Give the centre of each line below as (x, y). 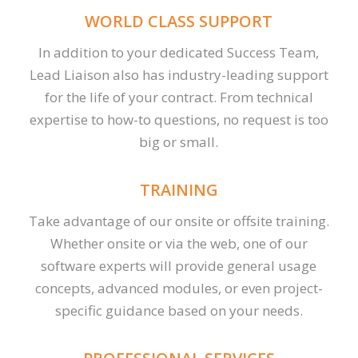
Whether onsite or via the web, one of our (179, 244)
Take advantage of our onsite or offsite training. (179, 221)
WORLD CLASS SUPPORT (179, 21)
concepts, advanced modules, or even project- (179, 288)
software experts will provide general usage (179, 266)
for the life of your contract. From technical (179, 97)
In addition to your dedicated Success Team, (179, 53)
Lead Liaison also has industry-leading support (179, 75)
